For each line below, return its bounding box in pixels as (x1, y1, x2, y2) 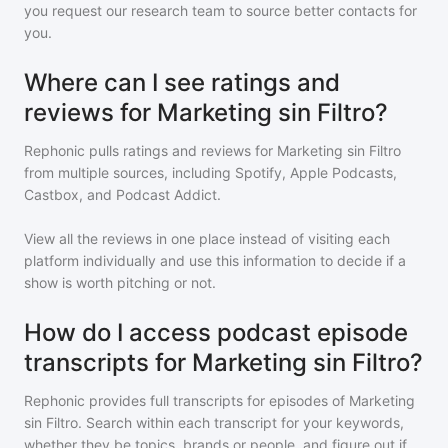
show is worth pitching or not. (24, 274, 216, 291)
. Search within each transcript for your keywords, (78, 414, 404, 431)
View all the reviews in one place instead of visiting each (24, 230, 390, 247)
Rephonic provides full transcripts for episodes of (24, 392, 349, 409)
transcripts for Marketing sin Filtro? (24, 348, 423, 377)
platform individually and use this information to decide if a (24, 252, 406, 269)
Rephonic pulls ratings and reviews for (24, 142, 277, 159)
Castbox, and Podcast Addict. (24, 186, 221, 203)
